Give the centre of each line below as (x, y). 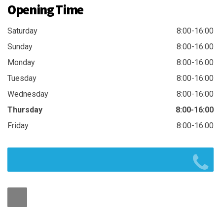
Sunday (20, 46)
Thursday (25, 110)
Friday (18, 125)
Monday (21, 62)
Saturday (22, 31)
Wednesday (28, 94)
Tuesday (22, 78)
